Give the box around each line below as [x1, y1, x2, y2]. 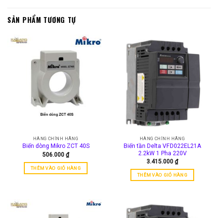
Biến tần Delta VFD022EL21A [124, 142, 201, 149]
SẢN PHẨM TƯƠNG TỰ [7, 15, 76, 25]
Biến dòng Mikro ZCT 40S [22, 143, 90, 150]
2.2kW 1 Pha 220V [138, 149, 187, 157]
